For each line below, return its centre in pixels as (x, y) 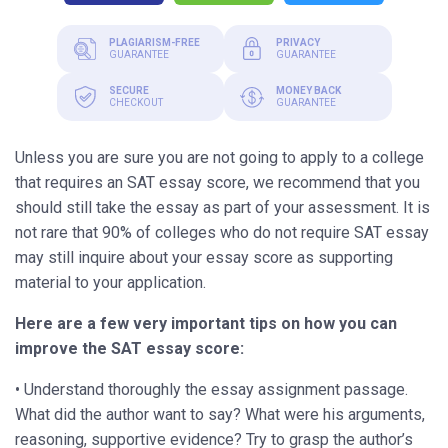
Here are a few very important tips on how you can (206, 324)
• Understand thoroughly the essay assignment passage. (211, 390)
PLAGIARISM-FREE (154, 43)
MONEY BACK (308, 91)
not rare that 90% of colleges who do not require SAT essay (222, 233)
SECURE (128, 91)
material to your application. (110, 283)
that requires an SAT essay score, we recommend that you (217, 183)
